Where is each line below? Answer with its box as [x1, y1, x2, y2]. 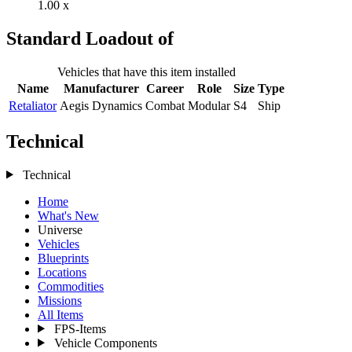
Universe [38, 222, 82, 236]
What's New [38, 208, 99, 222]
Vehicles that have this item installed [57, 64, 236, 79]
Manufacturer [63, 81, 139, 95]
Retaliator [9, 98, 57, 112]
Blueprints [38, 251, 89, 265]
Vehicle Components [53, 335, 157, 350]
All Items [38, 307, 83, 321]
